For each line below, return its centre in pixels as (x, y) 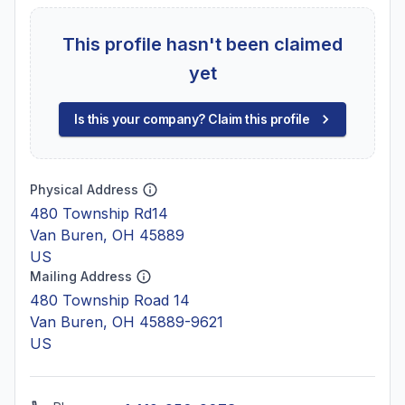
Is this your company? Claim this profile (192, 119)
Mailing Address (81, 276)
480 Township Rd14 (99, 213)
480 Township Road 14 (110, 300)
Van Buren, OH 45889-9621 (127, 322)
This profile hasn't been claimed (202, 44)
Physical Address (84, 189)
